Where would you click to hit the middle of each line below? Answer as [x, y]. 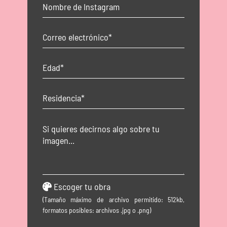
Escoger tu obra [82, 186]
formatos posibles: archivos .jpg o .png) [97, 210]
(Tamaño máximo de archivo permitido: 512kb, [113, 199]
